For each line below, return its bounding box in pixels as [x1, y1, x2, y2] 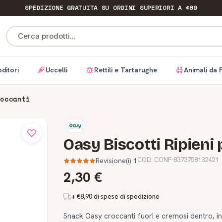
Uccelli [46, 65, 67, 74]
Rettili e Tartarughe [94, 65, 157, 74]
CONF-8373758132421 [154, 156, 219, 165]
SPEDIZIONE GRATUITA [25, 3, 98, 12]
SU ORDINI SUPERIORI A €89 [97, 3, 197, 12]
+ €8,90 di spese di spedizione [71, 192, 160, 201]
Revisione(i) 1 [96, 156, 137, 166]
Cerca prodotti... [17, 31, 76, 41]
